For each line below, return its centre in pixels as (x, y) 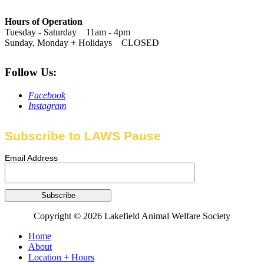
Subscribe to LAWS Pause (83, 136)
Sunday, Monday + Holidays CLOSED (82, 43)
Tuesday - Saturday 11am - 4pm (67, 32)
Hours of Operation (44, 22)
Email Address (31, 158)
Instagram (47, 105)
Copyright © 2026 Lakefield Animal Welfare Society (132, 216)
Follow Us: (31, 72)
